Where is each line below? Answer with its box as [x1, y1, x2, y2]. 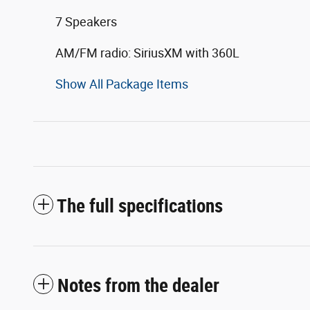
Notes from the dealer [57, 274, 219, 297]
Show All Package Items [55, 76, 188, 91]
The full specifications [57, 194, 223, 217]
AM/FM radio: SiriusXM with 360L [55, 45, 239, 60]
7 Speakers [55, 14, 117, 29]
